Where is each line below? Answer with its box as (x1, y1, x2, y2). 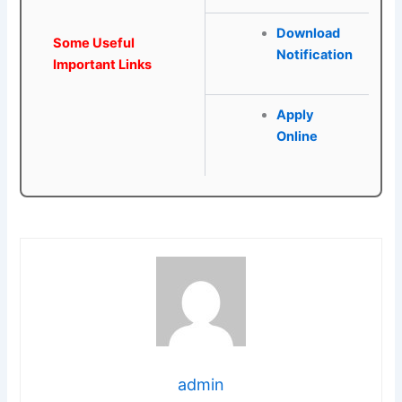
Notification (275, 47, 353, 64)
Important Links (53, 57, 153, 74)
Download (275, 25, 340, 42)
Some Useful (53, 35, 135, 52)
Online (275, 128, 318, 145)
